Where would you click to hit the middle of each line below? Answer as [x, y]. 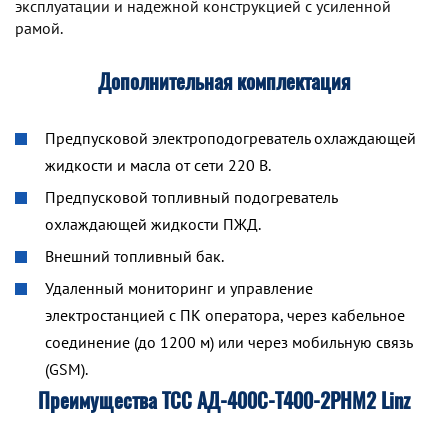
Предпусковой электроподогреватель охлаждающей [230, 138]
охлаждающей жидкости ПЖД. [153, 224]
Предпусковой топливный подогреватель [191, 197]
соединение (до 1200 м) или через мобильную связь [228, 342]
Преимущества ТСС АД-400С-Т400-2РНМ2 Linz [224, 400]
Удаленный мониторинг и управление [179, 288]
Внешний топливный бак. [134, 256]
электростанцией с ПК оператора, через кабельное [225, 315]
